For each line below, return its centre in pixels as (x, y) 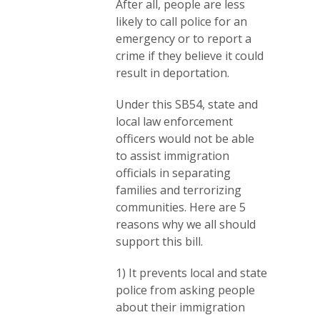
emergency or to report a (184, 39)
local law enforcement (174, 122)
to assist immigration (172, 156)
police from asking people (185, 290)
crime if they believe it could (190, 56)
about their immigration (180, 307)
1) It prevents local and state (191, 273)
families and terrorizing (179, 190)
